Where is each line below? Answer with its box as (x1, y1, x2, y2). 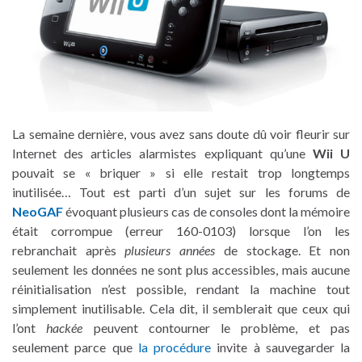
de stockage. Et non (215, 242, 351, 258)
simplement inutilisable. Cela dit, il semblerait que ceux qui (12, 301, 350, 316)
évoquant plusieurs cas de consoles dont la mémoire (63, 204, 350, 219)
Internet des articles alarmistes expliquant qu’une (12, 145, 313, 161)
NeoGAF (12, 204, 63, 219)
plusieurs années (124, 242, 216, 258)
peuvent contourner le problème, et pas (82, 320, 351, 335)
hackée (46, 320, 83, 335)
